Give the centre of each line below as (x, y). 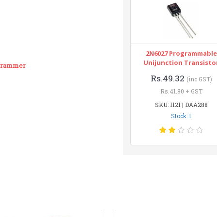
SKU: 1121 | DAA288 (181, 105)
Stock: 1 (181, 116)
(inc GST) (199, 79)
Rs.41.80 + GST (181, 91)
